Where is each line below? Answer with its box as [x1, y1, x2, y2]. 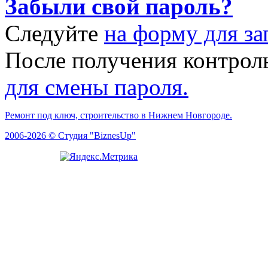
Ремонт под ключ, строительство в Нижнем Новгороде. [5, 109, 232, 120]
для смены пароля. [5, 74, 188, 100]
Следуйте [5, 20, 104, 46]
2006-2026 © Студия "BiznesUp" [5, 130, 136, 141]
